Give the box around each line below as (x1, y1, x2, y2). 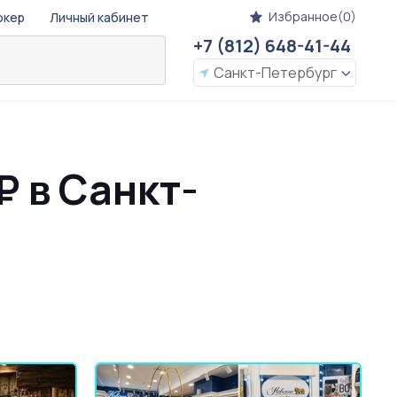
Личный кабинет (49, 9, 149, 26)
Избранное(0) (269, 8, 356, 25)
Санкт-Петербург (214, 62, 337, 82)
